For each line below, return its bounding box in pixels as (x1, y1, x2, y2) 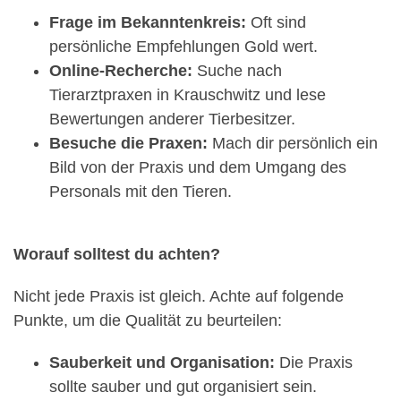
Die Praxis (275, 354, 353, 372)
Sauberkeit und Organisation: (49, 354, 275, 372)
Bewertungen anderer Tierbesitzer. (49, 110, 295, 129)
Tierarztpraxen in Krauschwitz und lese (49, 86, 326, 105)
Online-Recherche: (49, 62, 192, 81)
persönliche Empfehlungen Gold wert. (49, 38, 318, 56)
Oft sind (246, 13, 306, 32)
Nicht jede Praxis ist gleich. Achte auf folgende (13, 287, 344, 306)
